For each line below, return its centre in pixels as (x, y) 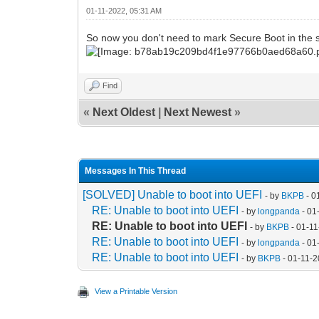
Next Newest (198, 112)
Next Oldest (124, 112)
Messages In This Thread (136, 171)
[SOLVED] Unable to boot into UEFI (173, 194)
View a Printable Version (136, 291)
